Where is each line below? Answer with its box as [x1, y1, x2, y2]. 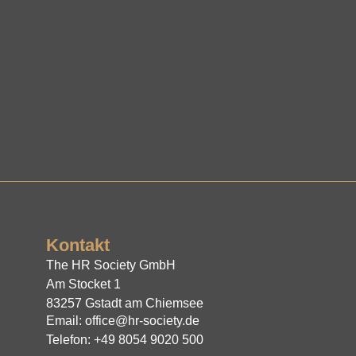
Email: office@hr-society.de [46, 314, 200, 328]
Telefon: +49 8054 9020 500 [46, 333, 204, 347]
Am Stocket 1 [46, 277, 122, 291]
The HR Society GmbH [46, 257, 176, 272]
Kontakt [46, 234, 110, 255]
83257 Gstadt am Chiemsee [46, 296, 204, 310]
